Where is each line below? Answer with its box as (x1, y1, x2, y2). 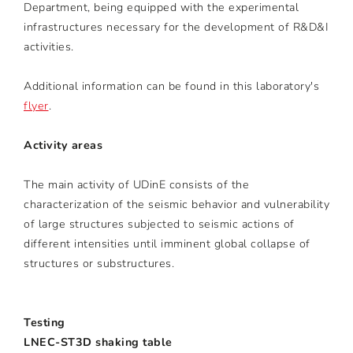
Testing (24, 315, 65, 331)
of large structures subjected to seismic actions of (24, 217, 295, 232)
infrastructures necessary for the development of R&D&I (24, 20, 329, 35)
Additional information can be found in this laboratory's (24, 79, 319, 95)
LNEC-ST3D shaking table (24, 335, 173, 351)
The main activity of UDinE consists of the (24, 177, 249, 193)
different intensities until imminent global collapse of (24, 236, 310, 252)
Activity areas (24, 138, 102, 154)
